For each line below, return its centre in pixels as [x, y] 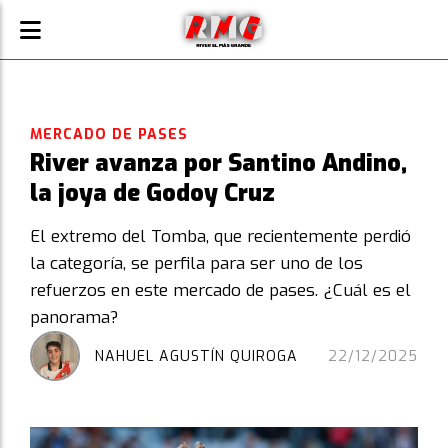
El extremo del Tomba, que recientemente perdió [220, 236]
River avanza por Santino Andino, [218, 163]
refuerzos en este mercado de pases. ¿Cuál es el [220, 290]
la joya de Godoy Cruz [152, 193]
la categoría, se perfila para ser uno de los [196, 263]
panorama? [74, 317]
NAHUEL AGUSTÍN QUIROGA [196, 356]
